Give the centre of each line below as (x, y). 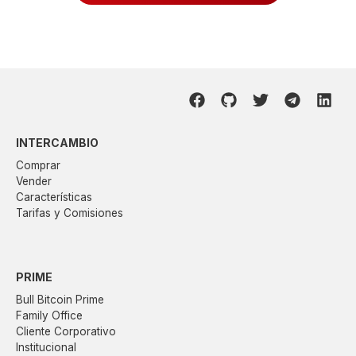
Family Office (49, 315)
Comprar (38, 166)
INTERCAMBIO (57, 143)
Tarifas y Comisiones (70, 213)
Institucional (46, 347)
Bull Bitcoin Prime (60, 299)
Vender (34, 182)
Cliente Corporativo (66, 331)
